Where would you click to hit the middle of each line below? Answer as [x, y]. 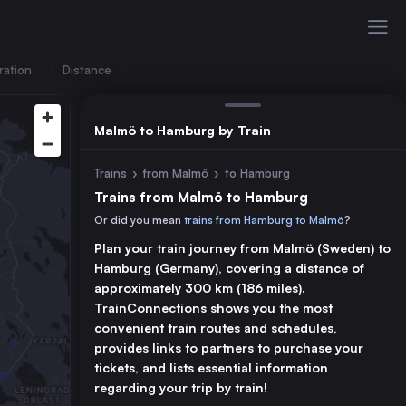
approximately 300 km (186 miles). [200, 288]
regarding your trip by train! [181, 387]
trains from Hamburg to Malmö [264, 220]
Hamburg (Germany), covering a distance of [229, 268]
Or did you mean [139, 220]
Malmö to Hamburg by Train [183, 130]
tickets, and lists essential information [211, 367]
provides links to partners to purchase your [229, 348]
